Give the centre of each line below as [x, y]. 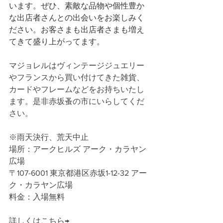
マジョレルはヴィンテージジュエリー [77, 65]
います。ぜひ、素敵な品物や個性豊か [77, 5]
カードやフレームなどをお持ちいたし [77, 89]
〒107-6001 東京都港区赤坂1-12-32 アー [78, 173]
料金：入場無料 [37, 197]
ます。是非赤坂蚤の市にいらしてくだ [77, 101]
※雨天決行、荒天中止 [49, 137]
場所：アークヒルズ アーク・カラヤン [78, 149]
